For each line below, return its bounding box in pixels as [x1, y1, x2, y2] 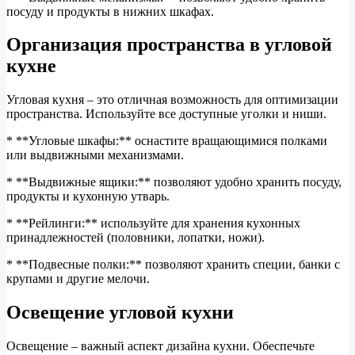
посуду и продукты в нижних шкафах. [6, 4, 214, 18]
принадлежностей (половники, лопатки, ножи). [6, 231, 265, 245]
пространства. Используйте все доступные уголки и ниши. [6, 107, 326, 121]
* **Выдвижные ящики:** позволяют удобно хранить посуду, [6, 175, 342, 189]
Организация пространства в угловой [6, 34, 332, 55]
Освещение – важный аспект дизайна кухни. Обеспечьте [6, 339, 315, 353]
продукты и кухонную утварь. [6, 189, 170, 204]
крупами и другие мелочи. [6, 272, 150, 286]
